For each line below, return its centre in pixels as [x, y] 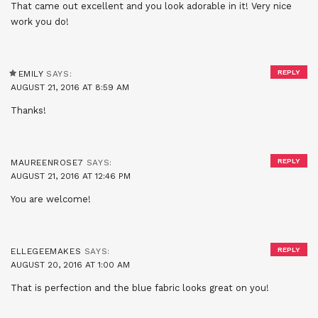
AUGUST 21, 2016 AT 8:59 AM [70, 87]
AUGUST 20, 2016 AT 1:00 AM [70, 264]
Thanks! [28, 110]
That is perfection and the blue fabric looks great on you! [140, 287]
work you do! [40, 21]
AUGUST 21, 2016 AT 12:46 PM [71, 176]
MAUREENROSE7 [47, 162]
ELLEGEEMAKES [46, 251]
